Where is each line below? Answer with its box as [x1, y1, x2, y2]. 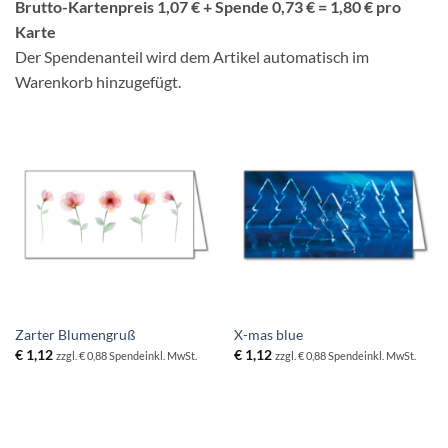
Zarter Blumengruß [14, 326, 136, 343]
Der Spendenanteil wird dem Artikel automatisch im [15, 46, 369, 66]
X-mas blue [233, 326, 303, 343]
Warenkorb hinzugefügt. [15, 71, 181, 91]
